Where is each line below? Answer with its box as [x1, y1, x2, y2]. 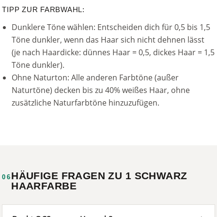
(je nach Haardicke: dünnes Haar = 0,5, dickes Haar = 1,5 [12, 46, 215, 58]
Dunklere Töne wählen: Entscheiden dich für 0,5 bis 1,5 [12, 21, 211, 32]
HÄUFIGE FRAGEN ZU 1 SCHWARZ [11, 170, 187, 181]
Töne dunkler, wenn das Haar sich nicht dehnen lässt [12, 34, 205, 45]
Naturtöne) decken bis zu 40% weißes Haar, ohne [12, 84, 190, 95]
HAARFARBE [11, 180, 77, 191]
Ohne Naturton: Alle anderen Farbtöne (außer [12, 72, 179, 83]
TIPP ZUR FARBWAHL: [2, 5, 85, 14]
